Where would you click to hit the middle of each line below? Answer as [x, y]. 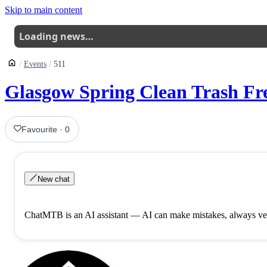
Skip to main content [44, 10]
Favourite [40, 129]
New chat [54, 179]
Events [35, 64]
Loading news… [56, 36]
